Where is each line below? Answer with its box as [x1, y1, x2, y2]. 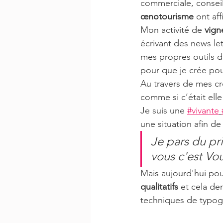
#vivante [187, 105, 219, 116]
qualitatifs [140, 181, 178, 192]
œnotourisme [140, 11, 194, 22]
